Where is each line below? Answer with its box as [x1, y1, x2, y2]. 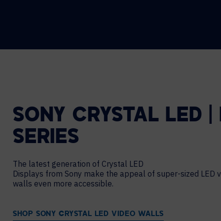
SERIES [13, 128, 79, 148]
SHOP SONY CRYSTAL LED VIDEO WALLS [13, 211, 164, 218]
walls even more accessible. [13, 179, 113, 188]
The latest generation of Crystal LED [13, 159, 144, 169]
